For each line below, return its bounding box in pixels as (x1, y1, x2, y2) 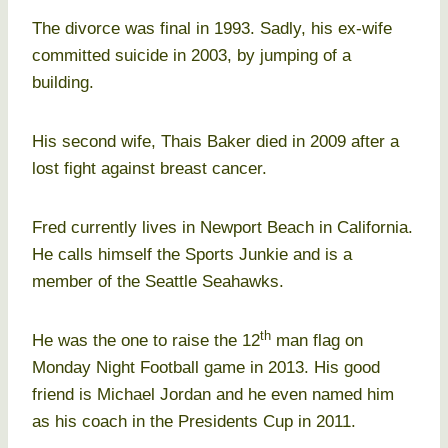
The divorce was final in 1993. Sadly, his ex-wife (32, 19, 392, 39)
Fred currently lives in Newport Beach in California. (32, 218, 413, 238)
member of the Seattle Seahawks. (32, 272, 284, 292)
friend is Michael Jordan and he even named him (32, 385, 394, 405)
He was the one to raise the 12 (32, 331, 260, 351)
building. (32, 73, 94, 93)
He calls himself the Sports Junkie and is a (32, 245, 352, 265)
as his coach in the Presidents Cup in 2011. (32, 412, 356, 432)
